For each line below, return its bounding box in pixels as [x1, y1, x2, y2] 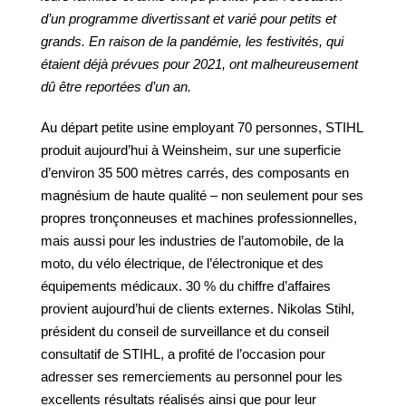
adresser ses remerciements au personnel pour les [41, 369, 343, 384]
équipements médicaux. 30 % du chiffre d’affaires [41, 278, 331, 294]
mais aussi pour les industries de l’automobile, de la [41, 233, 343, 248]
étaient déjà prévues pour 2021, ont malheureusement [41, 56, 358, 72]
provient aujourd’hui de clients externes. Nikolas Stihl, [41, 301, 354, 316]
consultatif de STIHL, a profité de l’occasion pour [41, 346, 325, 362]
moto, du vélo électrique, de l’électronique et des [41, 256, 324, 271]
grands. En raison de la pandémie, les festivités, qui [41, 34, 343, 49]
